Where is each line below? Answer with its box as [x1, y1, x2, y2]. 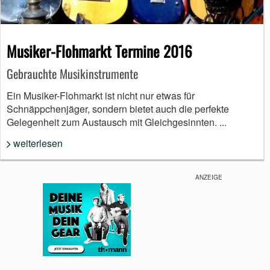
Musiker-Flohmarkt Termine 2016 [7, 40, 192, 63]
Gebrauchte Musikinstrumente [7, 64, 138, 83]
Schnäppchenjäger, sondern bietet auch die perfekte [7, 102, 229, 116]
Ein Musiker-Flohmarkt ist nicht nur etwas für [7, 89, 195, 103]
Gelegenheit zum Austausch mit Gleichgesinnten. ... [7, 115, 227, 130]
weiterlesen [13, 136, 63, 151]
